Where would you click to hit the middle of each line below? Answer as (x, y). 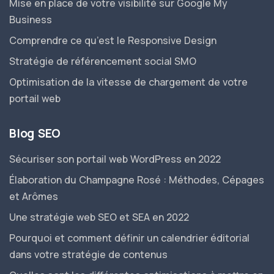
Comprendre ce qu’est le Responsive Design (113, 40)
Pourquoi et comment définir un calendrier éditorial (129, 238)
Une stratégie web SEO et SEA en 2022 (99, 217)
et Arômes (34, 196)
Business (31, 20)
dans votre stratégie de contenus (88, 254)
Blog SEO (35, 133)
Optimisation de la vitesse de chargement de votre (128, 82)
